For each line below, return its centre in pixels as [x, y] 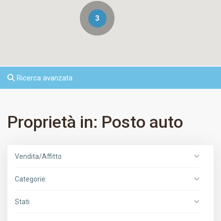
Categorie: [31, 179]
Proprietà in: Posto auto [95, 122]
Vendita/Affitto [38, 157]
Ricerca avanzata [44, 78]
